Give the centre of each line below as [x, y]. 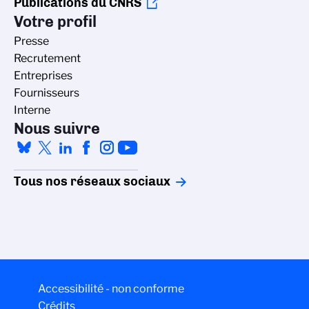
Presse [31, 41]
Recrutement [47, 58]
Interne [32, 110]
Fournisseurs [47, 92]
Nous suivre [57, 128]
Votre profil [55, 21]
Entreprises [43, 75]
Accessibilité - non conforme [111, 288]
